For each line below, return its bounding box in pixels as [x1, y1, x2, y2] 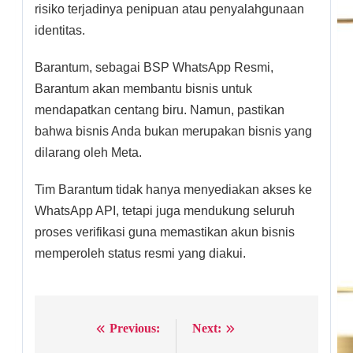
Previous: [110, 321, 160, 335]
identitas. [35, 23, 85, 37]
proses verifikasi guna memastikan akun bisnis [35, 225, 295, 239]
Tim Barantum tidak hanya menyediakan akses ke [35, 182, 312, 196]
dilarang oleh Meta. [35, 145, 142, 159]
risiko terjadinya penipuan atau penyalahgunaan [35, 2, 304, 16]
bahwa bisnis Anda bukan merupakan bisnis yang [35, 124, 312, 138]
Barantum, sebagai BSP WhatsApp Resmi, [35, 60, 273, 74]
